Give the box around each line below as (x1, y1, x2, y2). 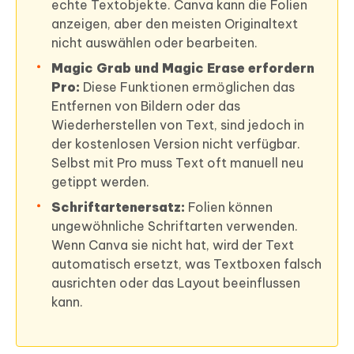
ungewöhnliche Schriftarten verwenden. (51, 218, 298, 235)
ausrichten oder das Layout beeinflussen (51, 275, 300, 292)
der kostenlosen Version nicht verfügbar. (51, 136, 300, 153)
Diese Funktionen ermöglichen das (80, 79, 295, 96)
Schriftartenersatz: (51, 199, 185, 216)
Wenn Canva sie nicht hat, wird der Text (51, 237, 294, 254)
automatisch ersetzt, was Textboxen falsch (51, 256, 322, 273)
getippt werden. (51, 174, 149, 190)
